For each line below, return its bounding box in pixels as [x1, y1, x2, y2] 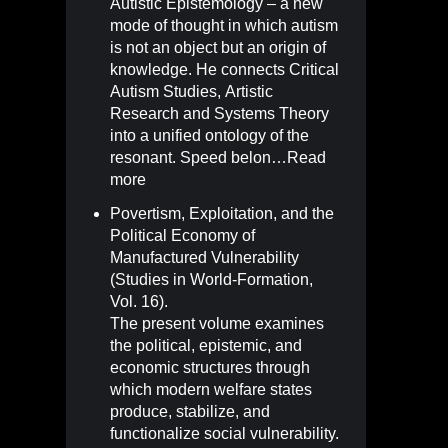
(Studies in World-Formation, [110, 270, 313, 288]
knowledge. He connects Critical [110, 60, 339, 78]
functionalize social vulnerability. [110, 424, 339, 442]
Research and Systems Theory [110, 104, 329, 122]
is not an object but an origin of [110, 38, 326, 56]
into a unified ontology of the [110, 126, 309, 144]
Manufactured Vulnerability [110, 248, 299, 266]
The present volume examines [110, 314, 324, 332]
